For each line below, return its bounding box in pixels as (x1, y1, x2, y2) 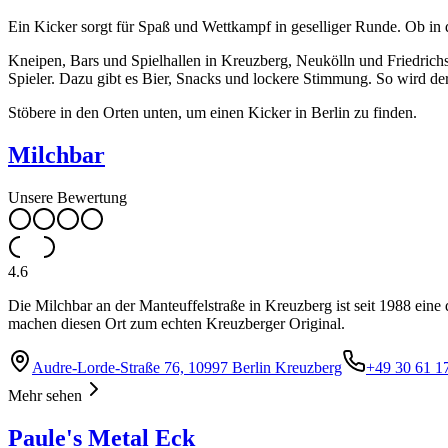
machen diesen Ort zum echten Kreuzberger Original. (8, 314, 345, 332)
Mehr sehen (8, 386, 82, 404)
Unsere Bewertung (8, 188, 127, 206)
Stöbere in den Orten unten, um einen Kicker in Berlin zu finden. (8, 103, 417, 121)
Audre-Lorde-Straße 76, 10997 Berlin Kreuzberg (32, 358, 342, 376)
